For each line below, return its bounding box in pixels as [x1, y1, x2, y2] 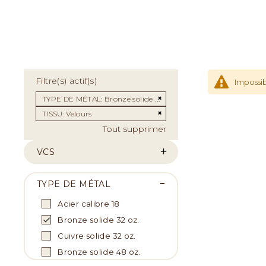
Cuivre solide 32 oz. [56, 230, 136, 240]
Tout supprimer [103, 123, 166, 134]
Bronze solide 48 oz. [56, 246, 141, 256]
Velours [66, 109, 92, 118]
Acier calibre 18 [56, 198, 120, 208]
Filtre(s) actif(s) [36, 75, 97, 86]
